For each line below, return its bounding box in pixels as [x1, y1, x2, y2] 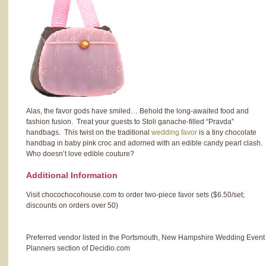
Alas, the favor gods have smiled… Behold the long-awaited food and [26, 107, 249, 115]
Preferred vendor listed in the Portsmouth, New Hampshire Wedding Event [26, 233, 265, 242]
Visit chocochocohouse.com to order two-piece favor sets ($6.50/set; [26, 191, 245, 199]
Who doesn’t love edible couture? [26, 150, 134, 158]
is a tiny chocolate [197, 128, 256, 137]
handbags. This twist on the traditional [26, 128, 151, 137]
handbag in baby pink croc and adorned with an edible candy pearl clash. [26, 139, 264, 147]
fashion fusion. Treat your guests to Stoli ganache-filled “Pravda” [26, 118, 234, 126]
